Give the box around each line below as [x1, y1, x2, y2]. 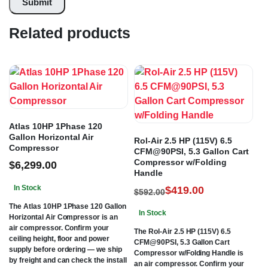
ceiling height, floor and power [9, 234, 110, 243]
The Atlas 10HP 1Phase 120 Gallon [9, 202, 127, 211]
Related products [9, 25, 130, 42]
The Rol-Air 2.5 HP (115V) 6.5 [134, 227, 232, 236]
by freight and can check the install [9, 256, 127, 265]
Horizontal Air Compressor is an [9, 213, 118, 222]
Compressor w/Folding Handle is [134, 249, 244, 258]
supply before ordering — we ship [9, 245, 123, 254]
